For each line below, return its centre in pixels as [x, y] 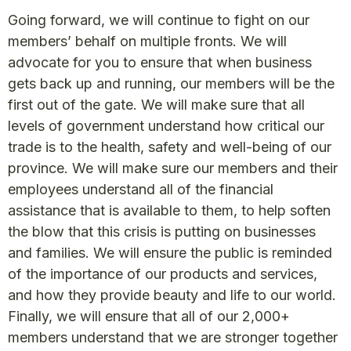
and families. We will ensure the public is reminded [170, 253]
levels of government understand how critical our [166, 126]
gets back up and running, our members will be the [171, 84]
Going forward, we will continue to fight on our [159, 20]
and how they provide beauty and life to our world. [172, 295]
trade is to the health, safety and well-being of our [170, 147]
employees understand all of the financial [141, 190]
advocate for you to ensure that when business [160, 63]
